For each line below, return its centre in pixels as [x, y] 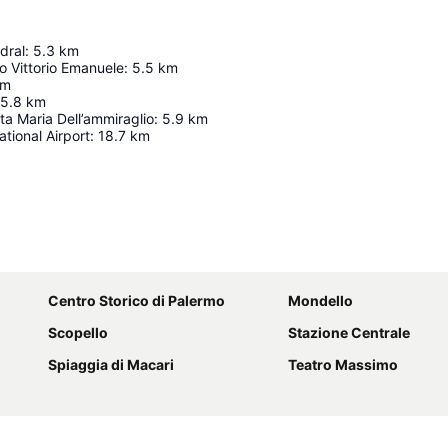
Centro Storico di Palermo [136, 301]
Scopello [78, 333]
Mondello [320, 301]
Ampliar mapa [313, 257]
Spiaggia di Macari [111, 365]
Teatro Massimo [343, 365]
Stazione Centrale [349, 333]
